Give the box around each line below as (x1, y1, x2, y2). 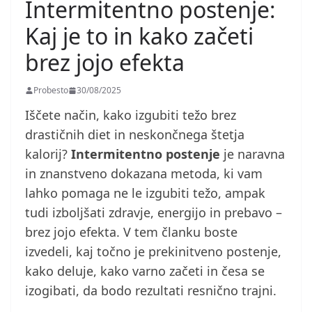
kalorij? (25, 146, 71, 163)
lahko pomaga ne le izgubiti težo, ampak (25, 185, 265, 202)
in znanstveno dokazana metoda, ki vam (25, 165, 263, 182)
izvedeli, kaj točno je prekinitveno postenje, (25, 243, 281, 260)
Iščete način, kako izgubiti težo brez (25, 107, 236, 124)
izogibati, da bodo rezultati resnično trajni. (25, 282, 276, 299)
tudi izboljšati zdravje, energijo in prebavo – (25, 204, 282, 221)
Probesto (33, 84, 68, 97)
